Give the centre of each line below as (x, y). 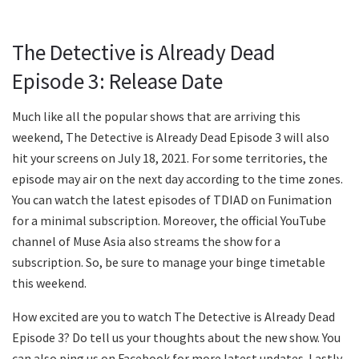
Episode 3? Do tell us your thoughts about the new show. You (176, 338)
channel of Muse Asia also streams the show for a (146, 242)
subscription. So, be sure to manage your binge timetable (169, 262)
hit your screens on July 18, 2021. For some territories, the (170, 158)
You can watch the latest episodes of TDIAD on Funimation (172, 200)
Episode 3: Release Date (117, 81)
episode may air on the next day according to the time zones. (177, 179)
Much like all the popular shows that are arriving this (156, 117)
